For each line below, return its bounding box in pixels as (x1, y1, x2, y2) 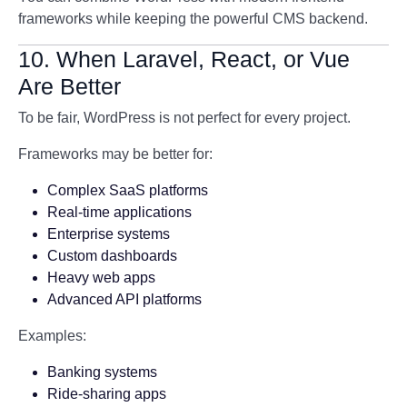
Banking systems (47, 364, 157, 380)
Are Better (18, 74, 121, 99)
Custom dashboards (47, 248, 177, 263)
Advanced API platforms (47, 292, 202, 307)
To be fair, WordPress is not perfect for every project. (18, 110, 351, 125)
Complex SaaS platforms (47, 183, 208, 198)
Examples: (18, 328, 86, 343)
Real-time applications (47, 204, 192, 220)
